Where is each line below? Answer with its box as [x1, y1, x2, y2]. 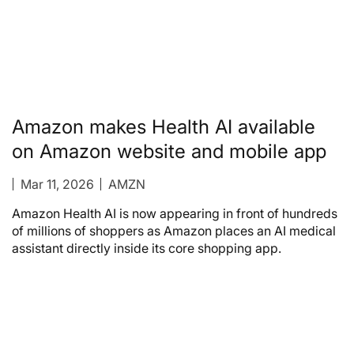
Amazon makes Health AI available [12, 115, 315, 138]
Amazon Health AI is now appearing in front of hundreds [12, 205, 337, 221]
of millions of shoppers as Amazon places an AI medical [12, 222, 336, 239]
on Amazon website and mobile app [12, 139, 326, 163]
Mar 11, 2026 [20, 175, 94, 192]
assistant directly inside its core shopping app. [12, 239, 281, 256]
